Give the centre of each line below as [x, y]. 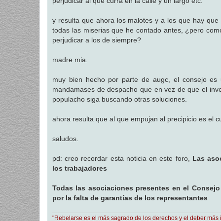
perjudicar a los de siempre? [97, 40]
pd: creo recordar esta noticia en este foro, [122, 159]
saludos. [65, 139]
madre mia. [70, 60]
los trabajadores [80, 168]
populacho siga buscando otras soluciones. [120, 99]
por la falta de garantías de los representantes [130, 198]
